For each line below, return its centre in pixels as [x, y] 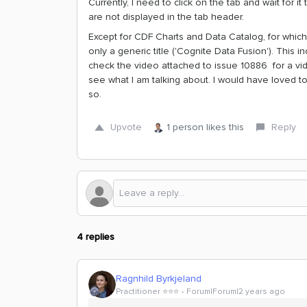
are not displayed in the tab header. [168, 17]
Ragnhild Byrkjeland [159, 278]
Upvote [126, 127]
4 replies [96, 237]
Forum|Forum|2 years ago [236, 291]
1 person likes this [205, 127]
